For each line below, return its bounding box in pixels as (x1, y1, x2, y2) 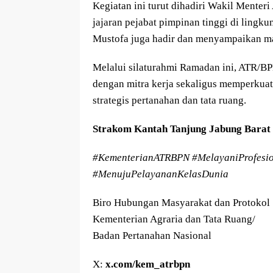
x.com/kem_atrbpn (105, 258, 190, 270)
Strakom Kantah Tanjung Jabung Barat (93, 122, 271, 135)
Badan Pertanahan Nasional (93, 229, 211, 241)
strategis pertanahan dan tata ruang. (93, 94, 246, 106)
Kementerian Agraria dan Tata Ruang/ (93, 213, 255, 225)
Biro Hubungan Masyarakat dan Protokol (93, 196, 270, 208)
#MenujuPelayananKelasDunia (93, 168, 229, 180)
